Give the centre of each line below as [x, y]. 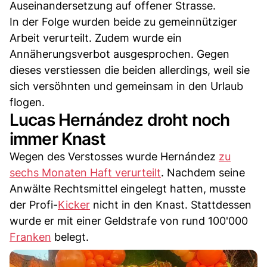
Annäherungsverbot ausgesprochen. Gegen [119, 54]
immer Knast [58, 139]
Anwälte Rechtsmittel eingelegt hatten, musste [128, 189]
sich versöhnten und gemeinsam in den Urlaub [126, 86]
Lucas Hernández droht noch [120, 120]
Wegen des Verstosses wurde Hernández [114, 157]
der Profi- [34, 205]
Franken [30, 237]
